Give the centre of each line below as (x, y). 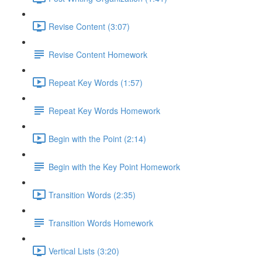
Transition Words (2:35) (92, 194)
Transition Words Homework (101, 223)
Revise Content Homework (98, 54)
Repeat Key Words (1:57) (96, 82)
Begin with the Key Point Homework (114, 166)
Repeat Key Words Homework (104, 110)
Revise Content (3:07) (89, 26)
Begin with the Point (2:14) (97, 138)
